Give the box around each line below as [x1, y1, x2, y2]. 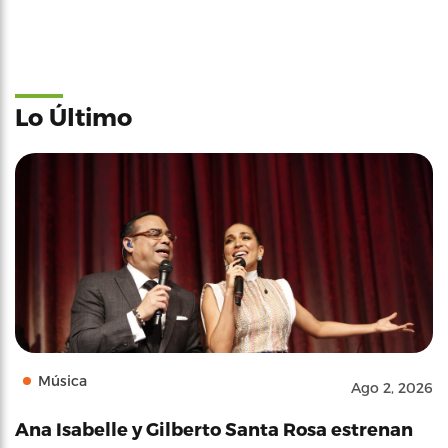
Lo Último [15, 101, 132, 131]
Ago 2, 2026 [351, 378, 433, 396]
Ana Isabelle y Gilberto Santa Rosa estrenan [15, 417, 413, 439]
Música [38, 371, 87, 389]
